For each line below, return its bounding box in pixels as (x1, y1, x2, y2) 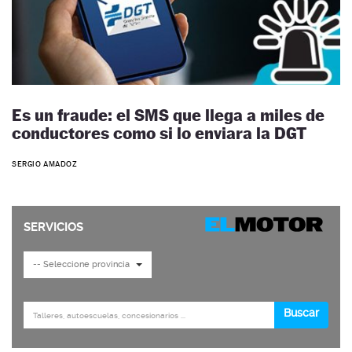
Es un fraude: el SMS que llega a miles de (12, 105, 324, 126)
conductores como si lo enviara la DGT (12, 123, 306, 144)
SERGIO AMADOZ (12, 159, 78, 168)
